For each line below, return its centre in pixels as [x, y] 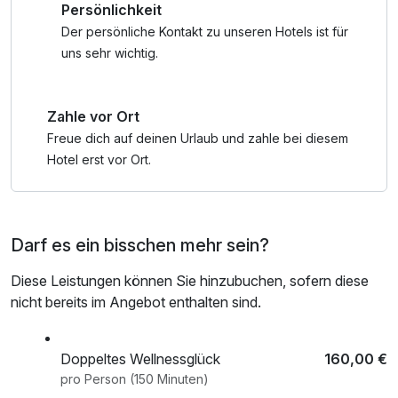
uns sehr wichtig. [110, 52]
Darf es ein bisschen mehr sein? [140, 246]
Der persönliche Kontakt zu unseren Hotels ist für [205, 31]
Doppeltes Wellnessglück [140, 359]
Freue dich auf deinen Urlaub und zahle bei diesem [198, 138]
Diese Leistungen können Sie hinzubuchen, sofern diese [190, 281]
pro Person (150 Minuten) [183, 379]
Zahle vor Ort [94, 116]
